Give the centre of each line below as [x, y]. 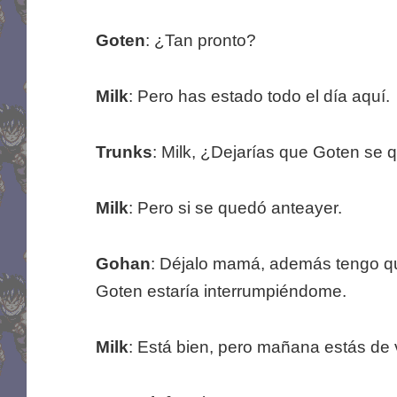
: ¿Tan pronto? [200, 41]
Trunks [124, 152]
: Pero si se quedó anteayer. [235, 208]
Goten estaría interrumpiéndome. [221, 292]
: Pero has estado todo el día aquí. [259, 97]
